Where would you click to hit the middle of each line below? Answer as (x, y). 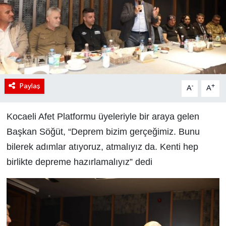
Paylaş (30, 86)
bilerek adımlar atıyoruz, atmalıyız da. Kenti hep (102, 147)
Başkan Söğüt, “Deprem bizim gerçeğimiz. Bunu (103, 132)
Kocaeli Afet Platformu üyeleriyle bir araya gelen (103, 117)
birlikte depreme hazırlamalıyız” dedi (79, 162)
